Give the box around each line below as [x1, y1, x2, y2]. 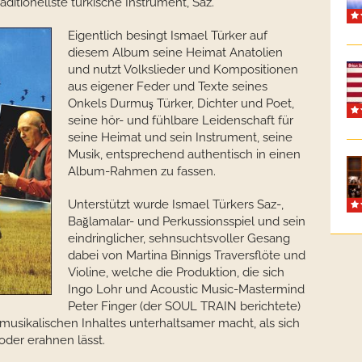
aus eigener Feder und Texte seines [68, 79, 267, 94]
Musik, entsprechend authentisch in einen [68, 147, 301, 162]
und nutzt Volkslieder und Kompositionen [68, 62, 298, 77]
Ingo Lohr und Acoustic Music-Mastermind [68, 282, 305, 297]
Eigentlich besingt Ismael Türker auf [68, 28, 267, 43]
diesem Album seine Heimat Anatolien [68, 45, 283, 60]
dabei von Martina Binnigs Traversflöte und [68, 248, 305, 263]
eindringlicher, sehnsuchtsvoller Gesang [68, 231, 290, 246]
